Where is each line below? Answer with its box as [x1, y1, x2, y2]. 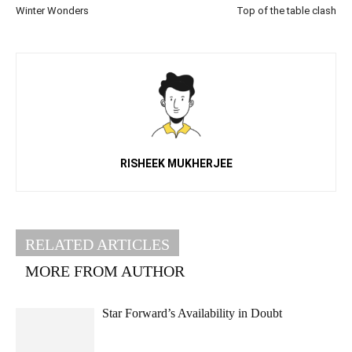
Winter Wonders [16, 5, 89, 17]
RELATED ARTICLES [25, 236, 170, 254]
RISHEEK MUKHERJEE [119, 157, 233, 170]
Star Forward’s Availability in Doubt [102, 306, 282, 321]
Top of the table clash [236, 5, 336, 17]
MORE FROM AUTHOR [25, 262, 185, 280]
